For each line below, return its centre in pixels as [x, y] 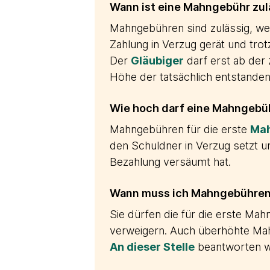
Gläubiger [157, 61]
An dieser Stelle [152, 247]
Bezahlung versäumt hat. [170, 162]
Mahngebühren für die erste [180, 129]
